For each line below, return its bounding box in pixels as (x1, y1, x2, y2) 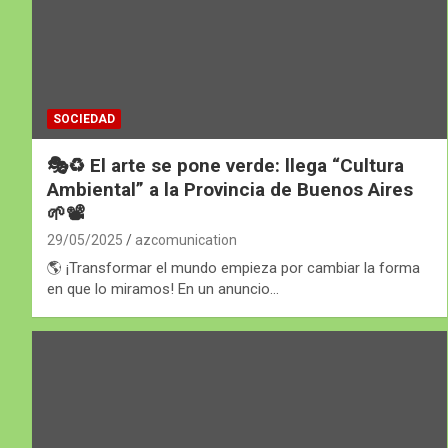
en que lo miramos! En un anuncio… (47, 280, 279, 299)
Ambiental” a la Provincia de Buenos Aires (47, 178, 413, 202)
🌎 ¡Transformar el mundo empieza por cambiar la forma (47, 259, 420, 278)
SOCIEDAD (53, 112, 115, 127)
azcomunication (135, 232, 237, 249)
